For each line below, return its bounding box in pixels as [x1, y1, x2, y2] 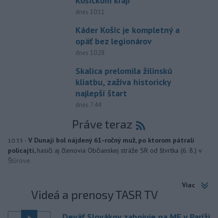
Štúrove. [8, 156, 32, 165]
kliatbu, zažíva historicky [75, 76, 171, 88]
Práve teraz [72, 117, 132, 131]
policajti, [8, 146, 37, 155]
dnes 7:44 [75, 101, 101, 109]
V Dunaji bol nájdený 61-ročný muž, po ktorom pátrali [28, 136, 194, 145]
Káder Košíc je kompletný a [75, 24, 180, 36]
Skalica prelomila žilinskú [75, 65, 172, 77]
